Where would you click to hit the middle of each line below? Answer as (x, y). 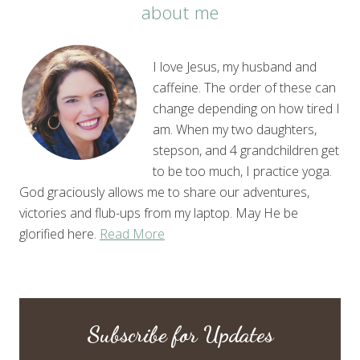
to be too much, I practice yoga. (242, 171)
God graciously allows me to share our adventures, (164, 192)
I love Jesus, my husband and (235, 66)
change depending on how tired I (246, 108)
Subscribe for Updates (180, 334)
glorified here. (59, 233)
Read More (132, 233)
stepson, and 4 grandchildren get (246, 150)
